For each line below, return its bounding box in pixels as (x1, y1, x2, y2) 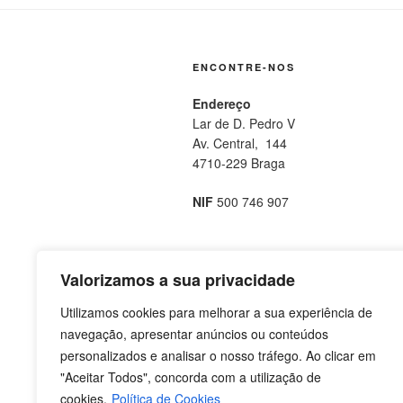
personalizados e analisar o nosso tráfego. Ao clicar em (60, 346, 376, 364)
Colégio (310, 315, 361, 336)
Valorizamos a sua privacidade (60, 268, 295, 291)
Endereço (193, 94, 251, 112)
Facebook (202, 292, 265, 314)
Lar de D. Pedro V (193, 113, 295, 132)
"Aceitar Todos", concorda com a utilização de (60, 368, 321, 386)
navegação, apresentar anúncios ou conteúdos (60, 325, 328, 343)
